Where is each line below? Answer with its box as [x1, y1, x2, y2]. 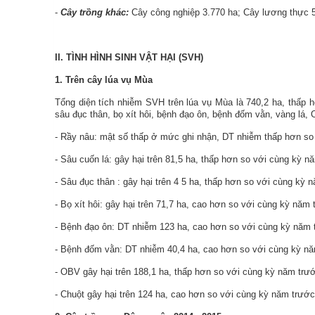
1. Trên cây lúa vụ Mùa [55, 75, 153, 85]
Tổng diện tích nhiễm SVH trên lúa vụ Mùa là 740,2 [55, 97, 273, 108]
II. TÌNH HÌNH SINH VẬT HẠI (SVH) [55, 52, 203, 63]
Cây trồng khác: [60, 7, 131, 18]
